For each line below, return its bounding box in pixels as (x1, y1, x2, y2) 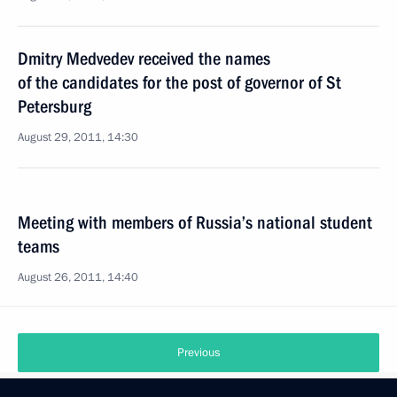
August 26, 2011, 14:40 (18, 269, 138, 285)
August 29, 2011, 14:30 (18, 129, 138, 145)
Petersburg (18, 96, 91, 117)
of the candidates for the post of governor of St (18, 72, 341, 93)
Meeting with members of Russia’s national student (18, 212, 372, 233)
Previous (177, 345, 220, 361)
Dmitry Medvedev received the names (18, 48, 270, 69)
